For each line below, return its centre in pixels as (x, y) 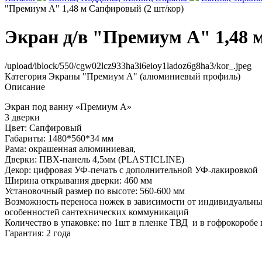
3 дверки (22, 117)
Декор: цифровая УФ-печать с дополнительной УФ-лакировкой (131, 170)
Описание (25, 87)
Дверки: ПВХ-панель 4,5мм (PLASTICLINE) (94, 159)
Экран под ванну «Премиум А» (68, 106)
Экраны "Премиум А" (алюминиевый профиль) (143, 76)
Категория (25, 76)
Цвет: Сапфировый (43, 127)
